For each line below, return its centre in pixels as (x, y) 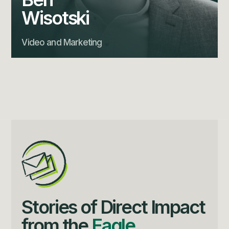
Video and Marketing (62, 42)
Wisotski (55, 18)
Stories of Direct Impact (113, 207)
